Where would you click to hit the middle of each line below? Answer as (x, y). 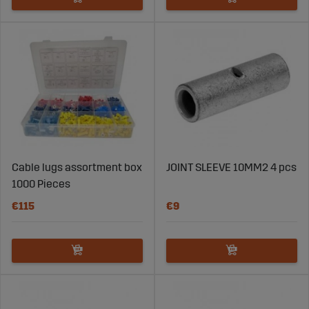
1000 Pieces (41, 183)
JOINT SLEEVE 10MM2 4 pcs (231, 167)
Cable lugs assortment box (77, 167)
